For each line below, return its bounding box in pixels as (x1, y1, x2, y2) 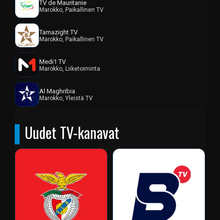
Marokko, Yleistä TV (39, 94, 93, 102)
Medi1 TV (39, 57, 66, 65)
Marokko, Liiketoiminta (39, 65, 100, 72)
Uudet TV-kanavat (25, 121, 119, 144)
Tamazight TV (39, 28, 78, 36)
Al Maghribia (39, 87, 75, 95)
